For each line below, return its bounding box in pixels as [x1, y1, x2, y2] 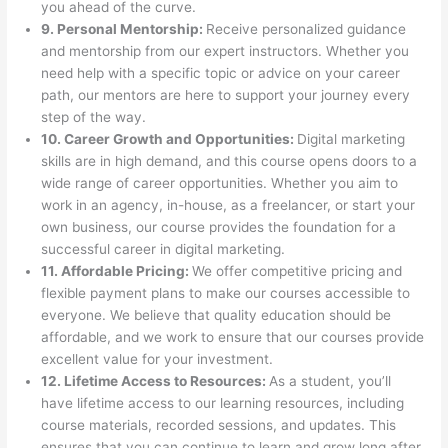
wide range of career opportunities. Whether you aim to [41, 174, 399, 191]
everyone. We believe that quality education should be [41, 306, 392, 323]
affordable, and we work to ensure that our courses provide [41, 328, 425, 345]
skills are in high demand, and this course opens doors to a [41, 152, 418, 169]
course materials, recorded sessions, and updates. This [41, 416, 397, 433]
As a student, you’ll [269, 372, 392, 389]
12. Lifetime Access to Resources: [41, 372, 270, 389]
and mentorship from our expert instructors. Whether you [41, 42, 410, 59]
